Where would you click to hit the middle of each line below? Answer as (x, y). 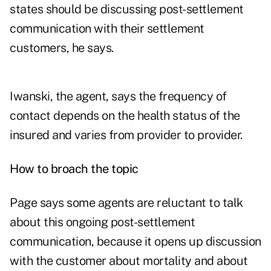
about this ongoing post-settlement (102, 222)
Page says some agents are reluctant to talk (126, 203)
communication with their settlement (107, 29)
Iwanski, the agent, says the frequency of (118, 96)
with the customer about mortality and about (129, 261)
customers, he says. (62, 48)
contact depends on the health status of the (125, 116)
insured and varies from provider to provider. (126, 135)
